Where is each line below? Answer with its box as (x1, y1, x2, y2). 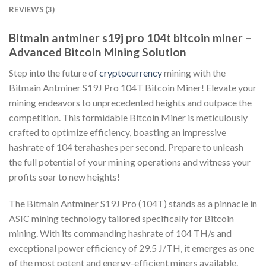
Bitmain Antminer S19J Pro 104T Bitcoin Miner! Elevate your (9, 81, 256, 93)
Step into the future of (9, 66, 99, 78)
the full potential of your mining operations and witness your (9, 156, 251, 167)
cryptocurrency (99, 66, 162, 78)
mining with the (162, 66, 226, 78)
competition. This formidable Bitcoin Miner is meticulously (9, 111, 248, 123)
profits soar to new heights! (9, 170, 120, 182)
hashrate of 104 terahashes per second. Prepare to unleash (9, 141, 243, 153)
